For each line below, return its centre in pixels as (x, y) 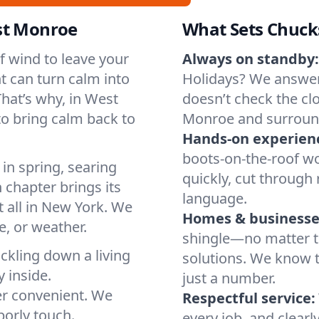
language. (215, 198)
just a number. (229, 278)
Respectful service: (249, 298)
